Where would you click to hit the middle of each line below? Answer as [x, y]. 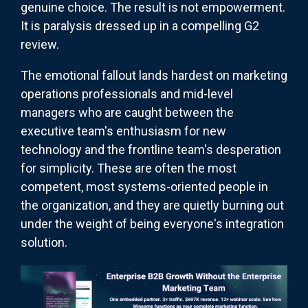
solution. [44, 243]
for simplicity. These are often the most [129, 168]
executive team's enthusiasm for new [123, 131]
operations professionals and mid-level [127, 94]
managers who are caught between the [127, 113]
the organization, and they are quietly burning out [152, 206]
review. [40, 45]
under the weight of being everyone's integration [152, 224]
